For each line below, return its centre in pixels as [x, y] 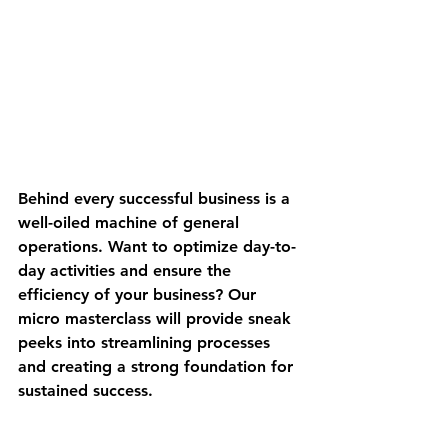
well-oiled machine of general [131, 222]
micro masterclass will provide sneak [157, 318]
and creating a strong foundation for [158, 366]
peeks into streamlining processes [146, 342]
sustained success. [85, 390]
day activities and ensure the [127, 270]
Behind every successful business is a [156, 198]
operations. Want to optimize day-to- [157, 246]
